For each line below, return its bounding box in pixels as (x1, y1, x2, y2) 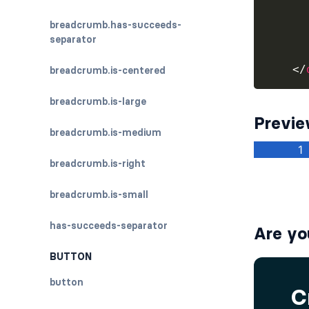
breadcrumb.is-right (50, 157, 146, 170)
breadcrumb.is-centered (50, 64, 166, 77)
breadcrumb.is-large (50, 95, 146, 108)
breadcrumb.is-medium (50, 126, 161, 139)
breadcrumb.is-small (50, 188, 148, 201)
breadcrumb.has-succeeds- (50, 19, 181, 31)
